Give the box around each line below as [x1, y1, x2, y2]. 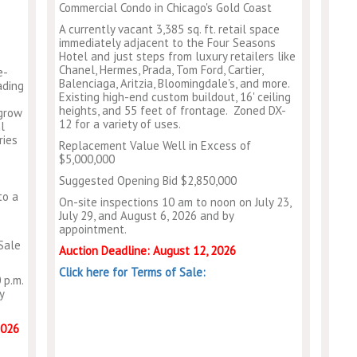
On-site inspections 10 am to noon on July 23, [59, 194, 291, 210]
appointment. [59, 221, 127, 237]
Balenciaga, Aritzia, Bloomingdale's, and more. [59, 75, 292, 91]
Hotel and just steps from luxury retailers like [59, 48, 296, 64]
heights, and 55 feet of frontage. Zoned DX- [59, 102, 286, 118]
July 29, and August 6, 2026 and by [59, 207, 233, 223]
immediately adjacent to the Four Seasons [59, 34, 276, 50]
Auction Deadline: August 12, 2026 [59, 242, 236, 258]
